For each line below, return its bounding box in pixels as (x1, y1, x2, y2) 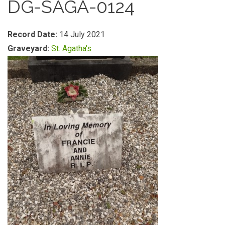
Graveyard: (8, 44, 51, 53)
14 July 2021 (59, 30, 105, 39)
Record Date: (8, 30, 59, 39)
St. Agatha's (51, 44, 91, 53)
